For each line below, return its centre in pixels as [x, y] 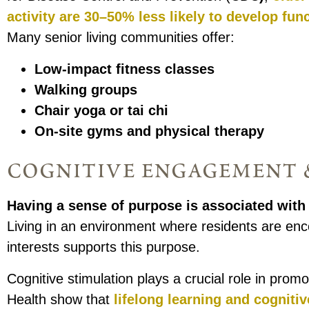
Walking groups [86, 90]
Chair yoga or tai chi [102, 111]
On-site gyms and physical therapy [150, 131]
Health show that [61, 300]
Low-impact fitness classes [125, 69]
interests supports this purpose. [104, 247]
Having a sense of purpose [95, 206]
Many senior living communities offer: [121, 38]
